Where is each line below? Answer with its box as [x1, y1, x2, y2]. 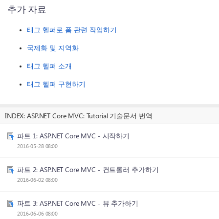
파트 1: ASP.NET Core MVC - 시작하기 [17, 131, 130, 140]
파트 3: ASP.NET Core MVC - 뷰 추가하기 [17, 198, 138, 208]
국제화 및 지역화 [27, 44, 79, 52]
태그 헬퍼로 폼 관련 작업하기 [27, 26, 117, 34]
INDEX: [5, 111, 27, 120]
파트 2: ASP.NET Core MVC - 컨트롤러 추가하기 [17, 165, 159, 174]
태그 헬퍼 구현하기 [27, 81, 86, 88]
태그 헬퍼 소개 [27, 63, 72, 70]
